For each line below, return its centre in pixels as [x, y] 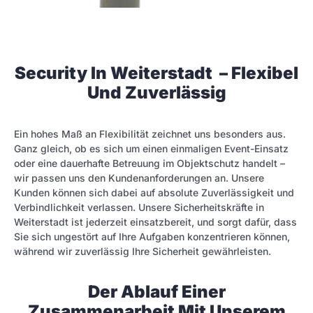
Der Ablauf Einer [156, 292]
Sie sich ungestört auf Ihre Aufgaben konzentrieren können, [152, 236]
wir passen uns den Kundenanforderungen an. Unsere [139, 177]
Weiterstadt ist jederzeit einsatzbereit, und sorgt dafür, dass [155, 221]
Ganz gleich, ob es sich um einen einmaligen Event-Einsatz [151, 148]
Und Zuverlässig [156, 92]
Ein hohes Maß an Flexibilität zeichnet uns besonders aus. [150, 133]
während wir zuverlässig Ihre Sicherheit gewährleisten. [143, 251]
